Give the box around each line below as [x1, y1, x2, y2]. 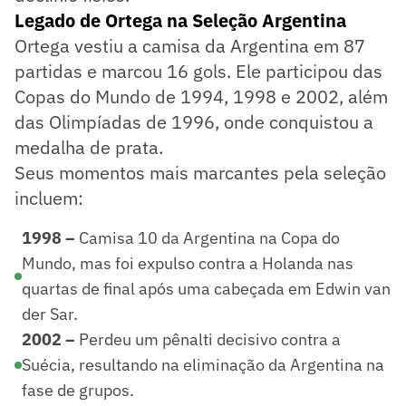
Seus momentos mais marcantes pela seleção [14, 159, 386, 185]
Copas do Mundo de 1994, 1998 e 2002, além [14, 83, 388, 109]
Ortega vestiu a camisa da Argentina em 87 [14, 33, 365, 58]
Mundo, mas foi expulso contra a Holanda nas [22, 252, 353, 274]
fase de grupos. [22, 379, 134, 401]
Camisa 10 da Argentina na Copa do [75, 227, 340, 248]
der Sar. [22, 303, 78, 324]
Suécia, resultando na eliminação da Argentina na [22, 353, 384, 375]
